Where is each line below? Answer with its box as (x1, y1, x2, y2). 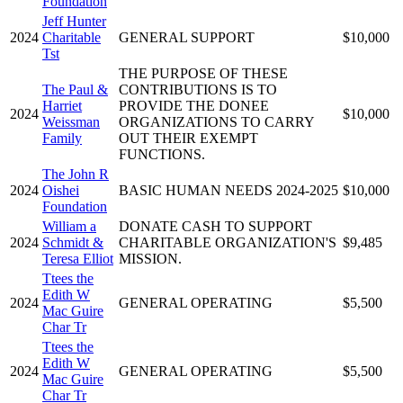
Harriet (42, 97, 82, 113)
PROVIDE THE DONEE (119, 97, 269, 113)
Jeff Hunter (42, 13, 106, 29)
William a (42, 218, 96, 234)
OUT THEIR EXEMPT (119, 130, 258, 146)
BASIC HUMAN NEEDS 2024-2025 (119, 182, 338, 198)
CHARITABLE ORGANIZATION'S (119, 234, 336, 250)
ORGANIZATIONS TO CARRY (119, 113, 314, 130)
